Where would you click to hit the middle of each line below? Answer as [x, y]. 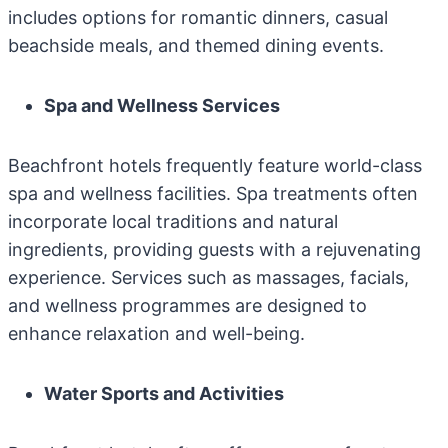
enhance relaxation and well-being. [156, 333]
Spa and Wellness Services [162, 105]
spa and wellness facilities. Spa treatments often [213, 193]
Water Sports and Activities [164, 393]
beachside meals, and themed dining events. [196, 45]
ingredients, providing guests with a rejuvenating [214, 249]
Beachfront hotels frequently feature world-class [215, 165]
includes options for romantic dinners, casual [198, 17]
